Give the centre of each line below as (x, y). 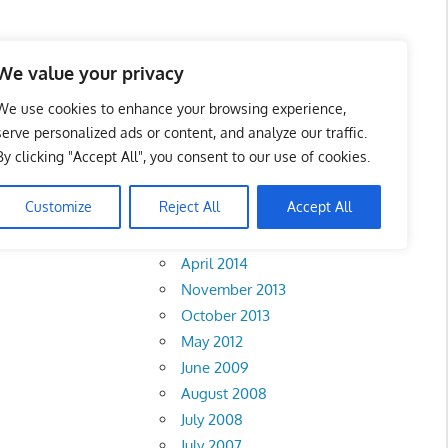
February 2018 (228, 237)
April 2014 (215, 263)
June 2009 (215, 367)
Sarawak (37, 242)
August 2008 (224, 393)
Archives (211, 183)
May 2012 (212, 341)
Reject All (189, 206)
